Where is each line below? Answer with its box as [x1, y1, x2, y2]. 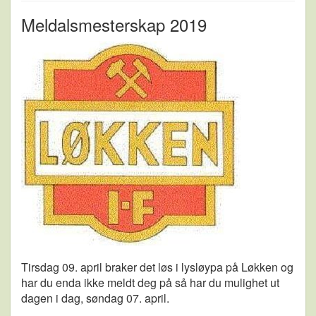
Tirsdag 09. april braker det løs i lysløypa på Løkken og [21, 258, 293, 275]
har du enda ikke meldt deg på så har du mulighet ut [21, 274, 279, 291]
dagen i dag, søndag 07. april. [21, 289, 169, 306]
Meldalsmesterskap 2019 [21, 11, 207, 37]
